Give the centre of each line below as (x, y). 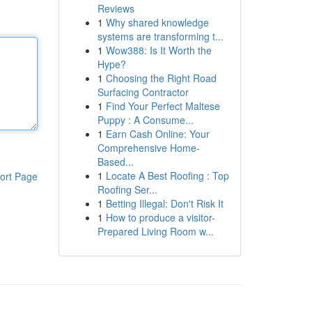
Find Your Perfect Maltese (163, 106)
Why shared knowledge (157, 22)
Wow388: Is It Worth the (158, 50)
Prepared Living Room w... (155, 231)
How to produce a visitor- (160, 217)
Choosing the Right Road (161, 78)
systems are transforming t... (160, 36)
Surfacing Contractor (143, 92)
